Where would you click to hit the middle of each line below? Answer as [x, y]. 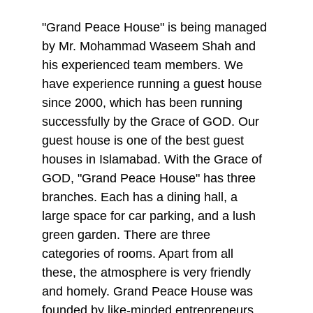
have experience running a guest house [154, 84]
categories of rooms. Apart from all [139, 254]
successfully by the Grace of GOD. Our [152, 122]
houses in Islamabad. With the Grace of [154, 159]
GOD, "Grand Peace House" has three [151, 178]
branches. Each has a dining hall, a [141, 197]
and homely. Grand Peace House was [149, 291]
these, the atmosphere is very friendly [148, 272]
